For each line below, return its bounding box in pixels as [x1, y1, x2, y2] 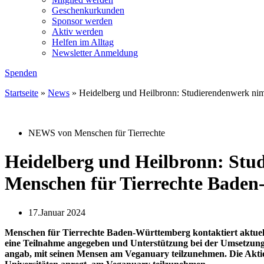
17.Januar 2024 [28, 207, 85, 217]
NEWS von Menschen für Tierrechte [28, 128, 165, 138]
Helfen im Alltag [52, 37, 114, 47]
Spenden [5, 68, 37, 78]
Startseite [5, 88, 38, 98]
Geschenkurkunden [52, 5, 124, 15]
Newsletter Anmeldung [52, 48, 138, 58]
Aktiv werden [52, 27, 103, 37]
